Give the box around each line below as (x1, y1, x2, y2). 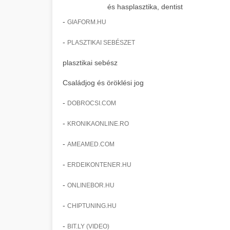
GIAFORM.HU (67, 18, 106, 26)
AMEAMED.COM (67, 141, 114, 148)
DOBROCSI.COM (67, 100, 116, 107)
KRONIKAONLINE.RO (67, 120, 129, 127)
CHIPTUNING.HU (67, 202, 117, 209)
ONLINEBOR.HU (67, 182, 114, 189)
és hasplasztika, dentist (107, 3, 183, 11)
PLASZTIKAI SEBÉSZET (67, 39, 135, 46)
